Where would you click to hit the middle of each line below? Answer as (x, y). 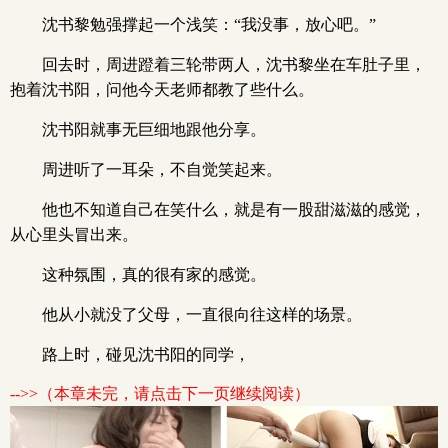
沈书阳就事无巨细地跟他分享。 (154, 129)
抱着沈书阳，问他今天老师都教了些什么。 (162, 89)
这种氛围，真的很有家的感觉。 (154, 274)
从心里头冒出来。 (74, 234)
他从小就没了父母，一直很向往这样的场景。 (202, 314)
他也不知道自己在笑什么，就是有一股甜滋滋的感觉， (234, 209)
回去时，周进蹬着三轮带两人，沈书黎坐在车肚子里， (234, 64)
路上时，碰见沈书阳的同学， (146, 354)
